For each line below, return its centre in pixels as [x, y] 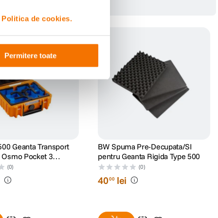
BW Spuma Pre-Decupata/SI [145, 146]
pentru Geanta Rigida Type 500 [149, 156]
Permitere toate [30, 55]
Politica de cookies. [37, 18]
